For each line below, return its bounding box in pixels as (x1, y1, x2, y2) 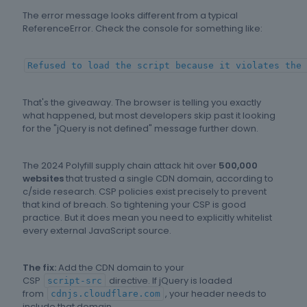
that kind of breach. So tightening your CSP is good (23, 198, 246, 212)
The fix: (23, 261, 56, 275)
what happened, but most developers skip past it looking (23, 109, 275, 123)
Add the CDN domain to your (56, 261, 184, 275)
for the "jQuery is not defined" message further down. (23, 122, 258, 136)
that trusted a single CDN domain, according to (64, 172, 273, 186)
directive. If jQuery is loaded (107, 274, 232, 288)
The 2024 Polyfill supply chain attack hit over (23, 159, 219, 173)
